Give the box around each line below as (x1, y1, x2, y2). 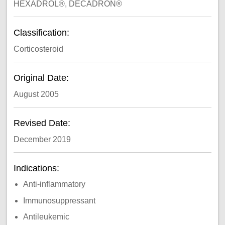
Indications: (13, 163, 62, 173)
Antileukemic (23, 212, 184, 221)
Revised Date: (13, 118, 73, 129)
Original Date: (13, 73, 71, 83)
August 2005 (13, 89, 59, 98)
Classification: (13, 28, 72, 38)
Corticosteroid (13, 44, 63, 53)
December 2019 (13, 135, 71, 144)
